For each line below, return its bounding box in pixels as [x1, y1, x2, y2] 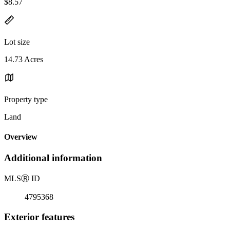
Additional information [4, 152, 102, 164]
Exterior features [4, 211, 74, 222]
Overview [4, 132, 37, 142]
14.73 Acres [4, 54, 43, 64]
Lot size [4, 37, 30, 46]
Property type [4, 94, 48, 104]
